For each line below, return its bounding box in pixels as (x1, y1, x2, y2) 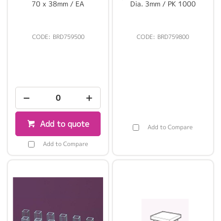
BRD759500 (52, 33, 84, 41)
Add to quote (39, 118, 89, 130)
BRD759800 (157, 33, 189, 41)
